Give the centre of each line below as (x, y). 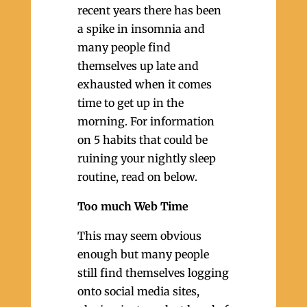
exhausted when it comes (144, 84)
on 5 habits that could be (142, 140)
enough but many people (143, 254)
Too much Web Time (133, 206)
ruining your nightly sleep (146, 158)
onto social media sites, (138, 291)
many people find (124, 47)
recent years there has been (149, 10)
